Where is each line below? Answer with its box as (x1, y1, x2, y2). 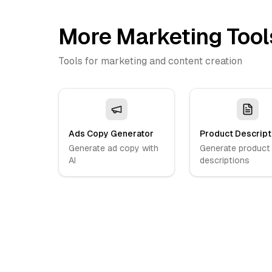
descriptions (200, 155, 250, 165)
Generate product (200, 143, 270, 153)
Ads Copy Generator (69, 129, 154, 138)
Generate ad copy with (69, 143, 158, 153)
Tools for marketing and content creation (58, 55, 242, 67)
